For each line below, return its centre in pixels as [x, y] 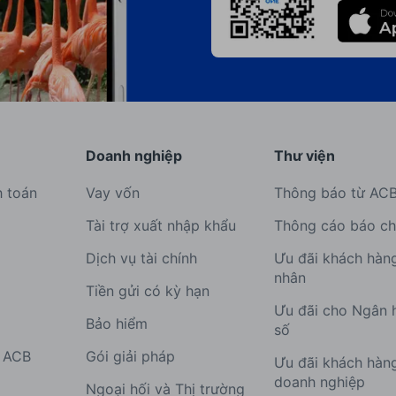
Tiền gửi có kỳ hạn [147, 291]
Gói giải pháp [130, 356]
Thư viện [305, 156]
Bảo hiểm [116, 324]
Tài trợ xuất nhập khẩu [160, 225]
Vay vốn [112, 193]
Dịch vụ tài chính [141, 258]
